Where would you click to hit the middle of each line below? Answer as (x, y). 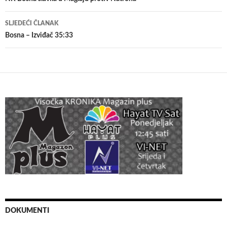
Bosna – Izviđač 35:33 (39, 35)
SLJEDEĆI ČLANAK (32, 23)
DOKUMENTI (27, 211)
